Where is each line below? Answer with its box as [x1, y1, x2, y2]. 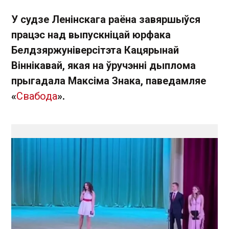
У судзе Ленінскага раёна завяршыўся [11, 13, 200, 26]
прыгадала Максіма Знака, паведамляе [11, 75, 206, 87]
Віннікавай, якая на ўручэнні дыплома [11, 59, 196, 72]
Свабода [16, 90, 57, 102]
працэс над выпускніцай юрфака [11, 29, 171, 41]
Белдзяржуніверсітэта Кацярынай [11, 44, 179, 56]
